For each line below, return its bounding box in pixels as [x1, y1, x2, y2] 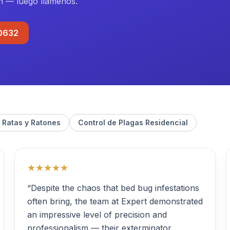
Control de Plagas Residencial [78, 118, 188, 127]
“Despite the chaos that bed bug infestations [27, 183, 199, 193]
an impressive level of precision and [27, 209, 167, 220]
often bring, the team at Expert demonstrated [27, 196, 203, 206]
